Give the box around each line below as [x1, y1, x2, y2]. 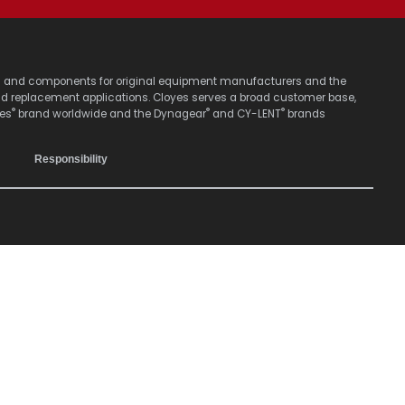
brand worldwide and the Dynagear [15, 106, 206, 121]
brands [285, 106, 325, 121]
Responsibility [33, 152, 108, 165]
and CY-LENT [210, 106, 281, 121]
